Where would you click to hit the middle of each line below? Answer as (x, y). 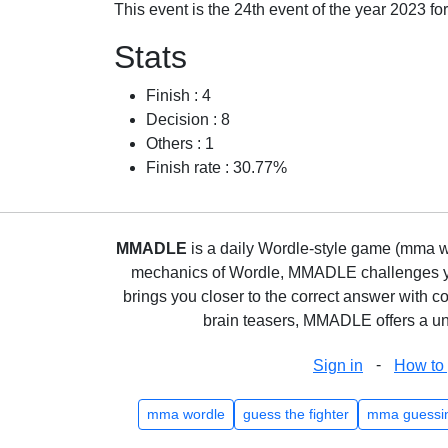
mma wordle (185, 414)
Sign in (338, 365)
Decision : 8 (188, 119)
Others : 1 (180, 143)
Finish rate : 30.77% (216, 167)
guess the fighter (295, 414)
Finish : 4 (178, 95)
